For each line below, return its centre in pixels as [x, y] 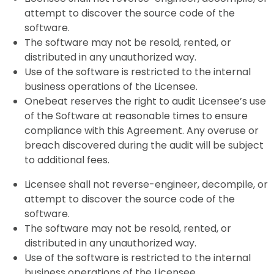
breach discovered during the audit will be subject [144, 145]
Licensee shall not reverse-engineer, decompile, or [146, 184]
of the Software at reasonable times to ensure [136, 116]
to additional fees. [67, 160]
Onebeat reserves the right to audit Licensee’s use [145, 101]
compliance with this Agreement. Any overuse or [142, 131]
